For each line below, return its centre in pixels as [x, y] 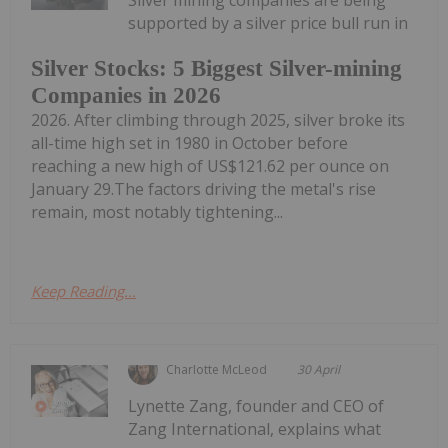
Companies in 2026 [126, 96]
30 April [319, 370]
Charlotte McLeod [217, 370]
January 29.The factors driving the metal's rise [203, 189]
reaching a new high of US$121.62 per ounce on [210, 166]
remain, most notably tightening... [157, 212]
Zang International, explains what [255, 429]
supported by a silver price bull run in [268, 22]
